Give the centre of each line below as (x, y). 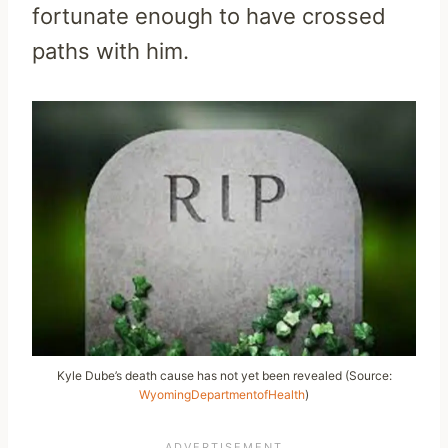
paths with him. (110, 50)
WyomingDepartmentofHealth (222, 394)
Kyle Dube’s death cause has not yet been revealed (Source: (224, 375)
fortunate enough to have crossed (209, 15)
